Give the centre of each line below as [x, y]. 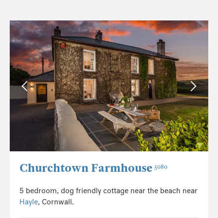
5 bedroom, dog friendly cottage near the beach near [109, 191]
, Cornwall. [56, 202]
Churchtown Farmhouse [86, 168]
